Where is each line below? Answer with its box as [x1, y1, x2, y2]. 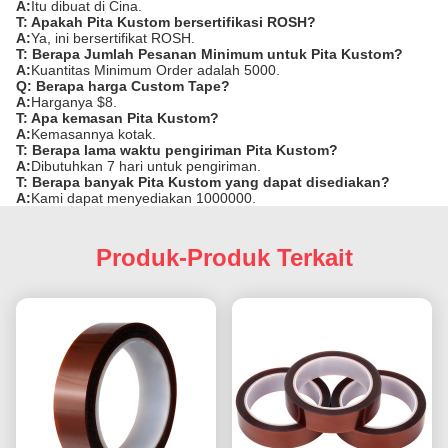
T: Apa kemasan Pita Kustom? [16, 110, 219, 126]
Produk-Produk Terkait [95, 244, 353, 271]
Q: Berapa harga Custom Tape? [16, 78, 230, 94]
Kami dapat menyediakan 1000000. [31, 190, 256, 206]
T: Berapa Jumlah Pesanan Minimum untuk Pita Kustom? [16, 46, 403, 62]
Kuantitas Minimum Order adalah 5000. [31, 62, 280, 78]
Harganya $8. [31, 94, 117, 110]
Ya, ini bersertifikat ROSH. [31, 30, 195, 46]
